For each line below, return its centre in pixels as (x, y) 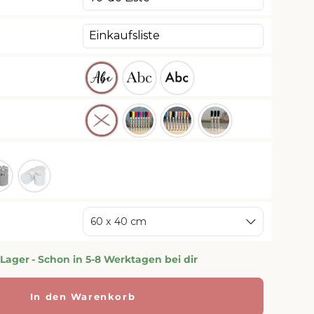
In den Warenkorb (83, 296)
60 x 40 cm (118, 221)
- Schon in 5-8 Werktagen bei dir (115, 259)
